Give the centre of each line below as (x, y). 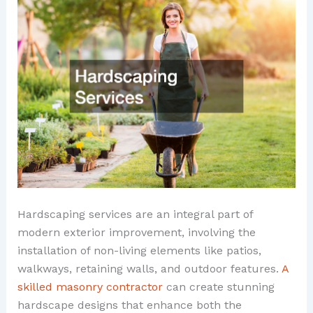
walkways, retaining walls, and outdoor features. (149, 269)
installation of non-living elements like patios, (139, 251)
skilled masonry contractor (90, 287)
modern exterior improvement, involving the (136, 233)
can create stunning (218, 287)
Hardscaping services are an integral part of (135, 214)
